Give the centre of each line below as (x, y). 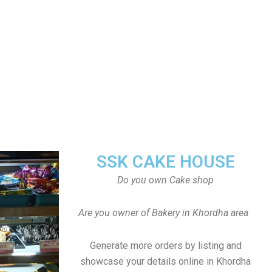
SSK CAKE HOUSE (165, 162)
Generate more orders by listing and (165, 246)
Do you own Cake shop (165, 180)
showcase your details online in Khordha (165, 261)
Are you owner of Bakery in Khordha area (165, 213)
